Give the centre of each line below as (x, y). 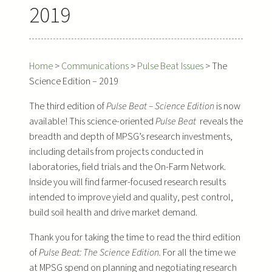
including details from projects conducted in (116, 151)
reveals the (219, 121)
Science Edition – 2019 (74, 81)
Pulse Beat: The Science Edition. (101, 252)
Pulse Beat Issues (170, 66)
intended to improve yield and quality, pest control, (131, 197)
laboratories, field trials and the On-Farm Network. (127, 167)
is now (228, 106)
